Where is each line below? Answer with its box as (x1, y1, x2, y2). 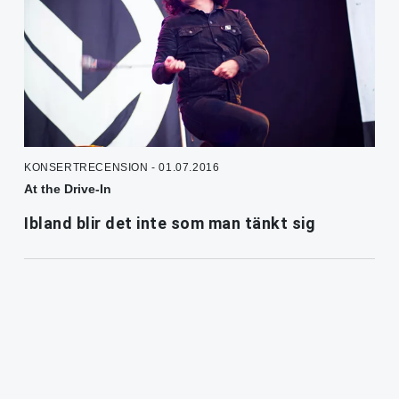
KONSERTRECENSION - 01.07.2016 (24, 160, 220, 174)
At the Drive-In (24, 181, 111, 196)
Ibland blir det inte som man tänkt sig (24, 213, 315, 232)
